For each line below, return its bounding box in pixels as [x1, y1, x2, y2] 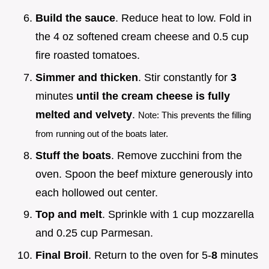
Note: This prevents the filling [138, 110, 251, 121]
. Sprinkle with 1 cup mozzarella [102, 208, 254, 221]
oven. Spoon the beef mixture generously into [35, 168, 253, 180]
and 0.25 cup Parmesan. [35, 227, 153, 240]
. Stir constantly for [138, 71, 231, 84]
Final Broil [35, 249, 88, 261]
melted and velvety [35, 109, 132, 121]
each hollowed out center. [35, 186, 158, 199]
